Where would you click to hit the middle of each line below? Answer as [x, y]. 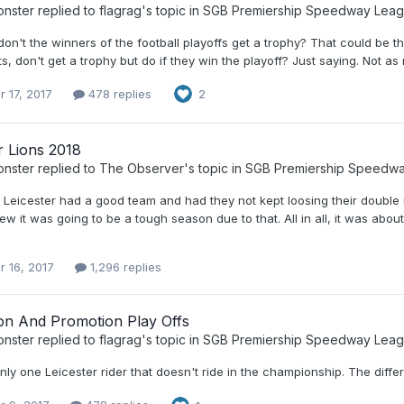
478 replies [118, 93]
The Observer [142, 169]
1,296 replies [124, 267]
